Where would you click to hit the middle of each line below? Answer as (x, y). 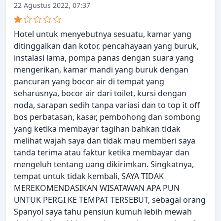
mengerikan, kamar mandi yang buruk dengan (101, 70)
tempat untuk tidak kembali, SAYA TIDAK (89, 176)
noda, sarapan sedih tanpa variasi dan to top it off (107, 105)
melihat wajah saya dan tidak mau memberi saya (105, 141)
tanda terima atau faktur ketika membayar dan (102, 153)
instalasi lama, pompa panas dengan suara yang (104, 58)
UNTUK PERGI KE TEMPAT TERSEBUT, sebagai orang (110, 200)
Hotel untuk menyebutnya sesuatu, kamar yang (103, 34)
